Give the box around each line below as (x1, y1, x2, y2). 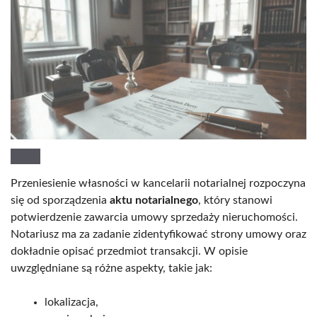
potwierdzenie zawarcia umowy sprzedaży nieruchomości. (11, 211, 298, 223)
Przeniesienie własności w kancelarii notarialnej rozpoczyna (11, 177, 306, 189)
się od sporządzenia (11, 194, 110, 206)
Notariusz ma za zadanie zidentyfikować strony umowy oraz (11, 228, 306, 240)
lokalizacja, (45, 296, 98, 308)
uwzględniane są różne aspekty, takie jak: (11, 262, 212, 274)
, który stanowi (198, 194, 272, 206)
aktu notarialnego (110, 194, 198, 206)
